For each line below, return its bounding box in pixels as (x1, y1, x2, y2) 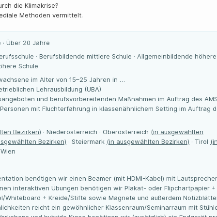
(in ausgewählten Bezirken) (107, 138, 189, 145)
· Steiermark (66, 138, 107, 145)
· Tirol (189, 138, 210, 145)
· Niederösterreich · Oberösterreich (41, 128, 151, 136)
